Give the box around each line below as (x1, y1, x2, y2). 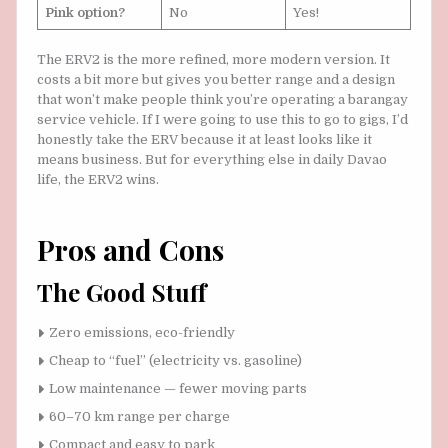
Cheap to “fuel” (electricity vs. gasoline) (49, 352, 302, 368)
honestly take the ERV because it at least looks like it (37, 131, 372, 147)
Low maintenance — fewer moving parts (49, 380, 307, 396)
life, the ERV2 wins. (37, 171, 159, 187)
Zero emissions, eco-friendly (49, 324, 235, 340)
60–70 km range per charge (49, 408, 230, 424)
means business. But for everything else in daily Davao (37, 151, 387, 167)
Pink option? (44, 5, 125, 21)
